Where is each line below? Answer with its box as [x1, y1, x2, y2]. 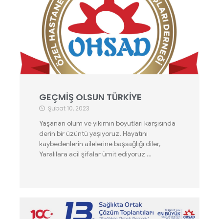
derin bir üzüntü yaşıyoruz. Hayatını [39, 129, 148, 138]
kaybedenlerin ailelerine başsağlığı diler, [39, 139, 160, 148]
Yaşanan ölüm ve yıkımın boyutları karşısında [39, 119, 175, 128]
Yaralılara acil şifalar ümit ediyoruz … [39, 150, 151, 158]
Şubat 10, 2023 [48, 104, 89, 112]
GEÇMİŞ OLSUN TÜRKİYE [39, 91, 142, 103]
